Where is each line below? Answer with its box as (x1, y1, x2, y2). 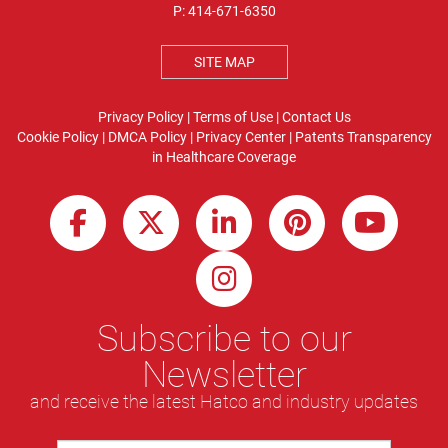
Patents (294, 128, 344, 145)
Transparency (346, 128, 432, 145)
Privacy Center (195, 128, 286, 145)
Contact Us (281, 108, 351, 125)
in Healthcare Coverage (152, 148, 296, 165)
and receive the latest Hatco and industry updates (30, 390, 418, 412)
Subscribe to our (96, 316, 352, 360)
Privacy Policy (97, 108, 184, 125)
